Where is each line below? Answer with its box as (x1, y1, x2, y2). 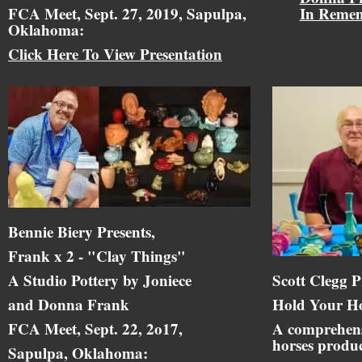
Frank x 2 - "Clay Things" (8, 244, 186, 267)
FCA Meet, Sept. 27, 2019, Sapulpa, (8, 2, 246, 24)
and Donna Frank (8, 293, 129, 315)
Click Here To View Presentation (8, 42, 222, 65)
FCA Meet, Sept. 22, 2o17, (8, 317, 183, 339)
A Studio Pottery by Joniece (8, 268, 192, 291)
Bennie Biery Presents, (8, 220, 155, 242)
